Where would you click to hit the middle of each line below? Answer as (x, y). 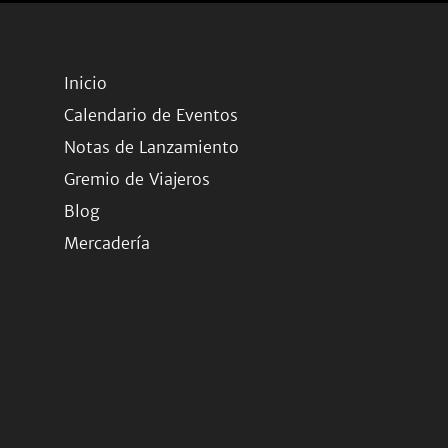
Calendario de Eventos (151, 115)
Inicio (85, 83)
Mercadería (107, 243)
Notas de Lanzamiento (151, 147)
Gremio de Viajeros (137, 179)
